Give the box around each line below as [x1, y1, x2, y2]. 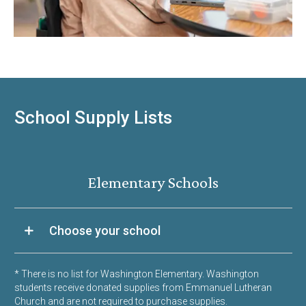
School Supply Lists [14, 107, 172, 128]
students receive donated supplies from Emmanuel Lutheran [14, 281, 272, 293]
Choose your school [48, 223, 161, 238]
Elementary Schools [87, 172, 219, 191]
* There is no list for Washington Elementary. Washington [14, 268, 259, 279]
